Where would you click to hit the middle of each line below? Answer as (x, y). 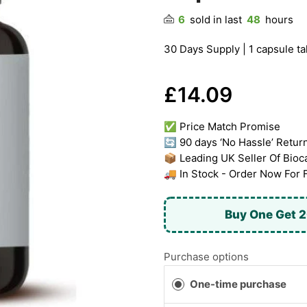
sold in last (216, 20)
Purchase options (206, 256)
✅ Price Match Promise (222, 126)
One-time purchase (238, 284)
